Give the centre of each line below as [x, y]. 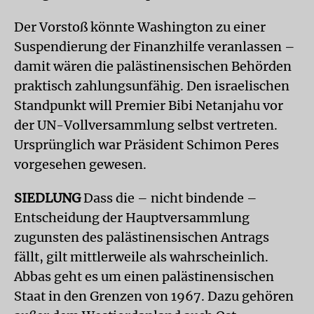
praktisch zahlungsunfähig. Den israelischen [152, 86]
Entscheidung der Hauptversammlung [132, 218]
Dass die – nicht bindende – [169, 198]
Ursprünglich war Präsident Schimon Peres [146, 145]
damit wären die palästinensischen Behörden [153, 66]
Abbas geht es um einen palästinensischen [144, 277]
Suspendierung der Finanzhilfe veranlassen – [155, 47]
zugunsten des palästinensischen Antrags [142, 237]
